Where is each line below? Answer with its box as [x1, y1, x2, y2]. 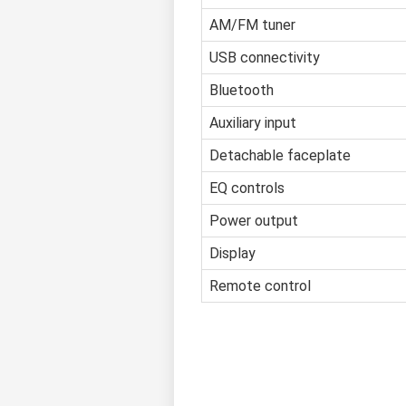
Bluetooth [209, 82, 274, 100]
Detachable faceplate [209, 147, 351, 165]
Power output [209, 212, 298, 230]
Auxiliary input [209, 114, 296, 132]
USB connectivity [209, 49, 320, 67]
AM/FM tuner [209, 16, 295, 34]
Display [209, 245, 256, 263]
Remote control [209, 277, 311, 295]
